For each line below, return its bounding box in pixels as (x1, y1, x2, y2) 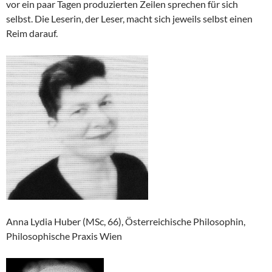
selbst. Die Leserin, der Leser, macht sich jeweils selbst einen (6, 13, 253, 24)
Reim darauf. (6, 27, 58, 39)
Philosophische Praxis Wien (6, 229, 122, 242)
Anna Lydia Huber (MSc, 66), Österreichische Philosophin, (6, 215, 245, 227)
